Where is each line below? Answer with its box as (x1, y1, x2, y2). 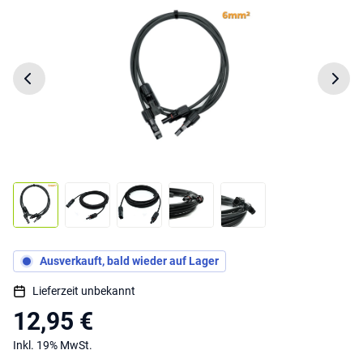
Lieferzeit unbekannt (32, 284, 135, 297)
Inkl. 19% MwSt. (13, 338, 92, 352)
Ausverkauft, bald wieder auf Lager (40, 254, 219, 268)
